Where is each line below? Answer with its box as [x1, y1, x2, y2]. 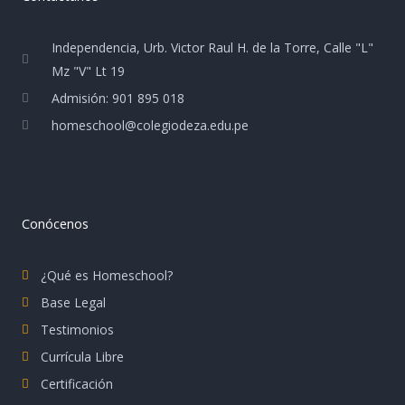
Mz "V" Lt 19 [52, 61, 126, 80]
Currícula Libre [41, 347, 125, 365]
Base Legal [41, 293, 107, 311]
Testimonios [41, 320, 115, 338]
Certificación [41, 374, 114, 392]
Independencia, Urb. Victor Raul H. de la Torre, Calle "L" [52, 38, 374, 56]
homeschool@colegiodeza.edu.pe [52, 116, 250, 134]
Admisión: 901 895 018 [52, 89, 185, 107]
